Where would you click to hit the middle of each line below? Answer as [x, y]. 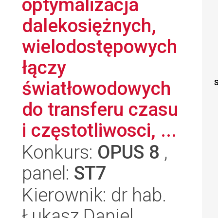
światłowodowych [96, 88]
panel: [48, 173]
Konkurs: [60, 152]
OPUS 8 [128, 152]
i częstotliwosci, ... [99, 130]
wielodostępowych [100, 46]
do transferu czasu [100, 109]
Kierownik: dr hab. [94, 195]
